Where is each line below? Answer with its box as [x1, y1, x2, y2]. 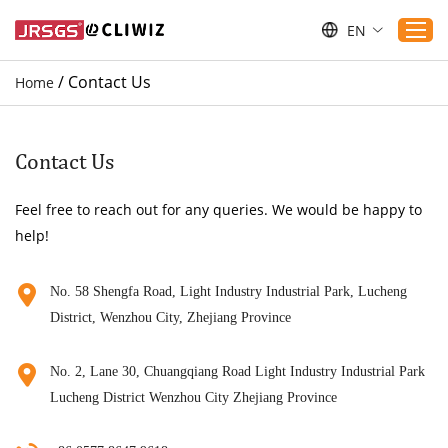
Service [168, 215, 216, 234]
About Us [168, 385, 229, 404]
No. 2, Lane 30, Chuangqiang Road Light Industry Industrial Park [50, 364, 425, 379]
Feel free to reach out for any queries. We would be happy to [15, 200, 422, 219]
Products [168, 147, 227, 166]
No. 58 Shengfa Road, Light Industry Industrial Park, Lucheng [50, 284, 407, 299]
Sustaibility [168, 283, 242, 302]
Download [168, 249, 235, 268]
